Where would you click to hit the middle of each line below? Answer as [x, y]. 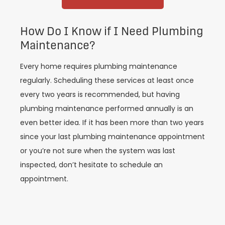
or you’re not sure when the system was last [98, 150]
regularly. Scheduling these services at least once [107, 80]
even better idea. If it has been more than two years [112, 122]
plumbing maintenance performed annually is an [107, 108]
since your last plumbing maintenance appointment [113, 136]
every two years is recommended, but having [100, 94]
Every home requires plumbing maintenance [99, 66]
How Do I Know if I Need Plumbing [112, 31]
